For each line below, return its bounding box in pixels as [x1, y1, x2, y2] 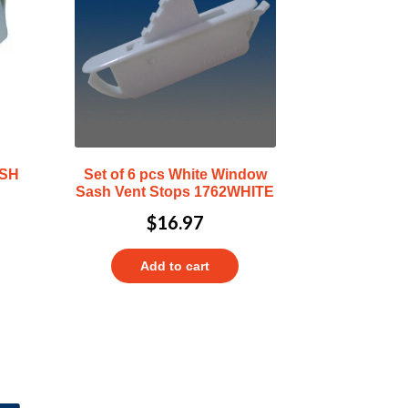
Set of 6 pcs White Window [83, 166, 267, 182]
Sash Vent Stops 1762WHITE [76, 183, 275, 199]
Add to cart [140, 259, 210, 274]
